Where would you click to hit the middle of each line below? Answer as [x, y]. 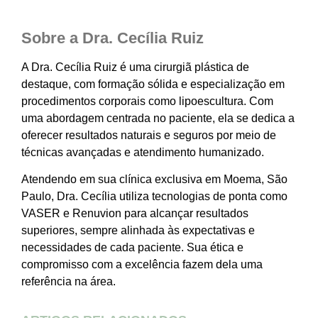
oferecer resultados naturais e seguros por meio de [149, 135]
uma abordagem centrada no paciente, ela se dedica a [158, 118]
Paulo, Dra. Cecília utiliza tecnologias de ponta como [154, 196]
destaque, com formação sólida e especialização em [153, 84]
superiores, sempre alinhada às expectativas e [138, 230]
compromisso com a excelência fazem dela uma [142, 264]
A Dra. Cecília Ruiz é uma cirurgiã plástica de [135, 67]
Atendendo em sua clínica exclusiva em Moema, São [154, 179]
